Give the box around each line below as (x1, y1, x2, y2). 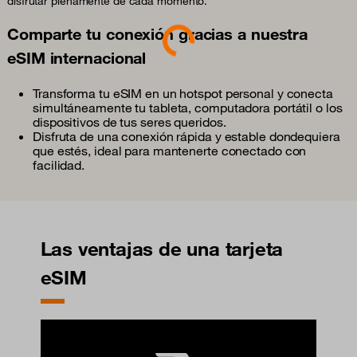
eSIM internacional (7, 47, 147, 68)
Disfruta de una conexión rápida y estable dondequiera (33, 127, 340, 144)
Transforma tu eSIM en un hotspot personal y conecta (33, 84, 333, 101)
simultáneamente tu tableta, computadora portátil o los (33, 99, 343, 116)
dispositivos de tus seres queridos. (33, 113, 226, 130)
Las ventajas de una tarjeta (40, 236, 284, 261)
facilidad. (33, 156, 84, 173)
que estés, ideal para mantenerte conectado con (33, 142, 307, 159)
